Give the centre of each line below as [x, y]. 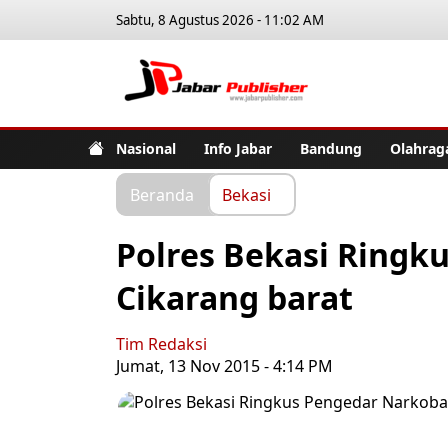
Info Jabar [238, 148]
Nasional [146, 148]
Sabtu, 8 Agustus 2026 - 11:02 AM [220, 20]
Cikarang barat [234, 297]
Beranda [162, 194]
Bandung [331, 148]
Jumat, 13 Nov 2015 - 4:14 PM [224, 366]
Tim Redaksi [161, 344]
